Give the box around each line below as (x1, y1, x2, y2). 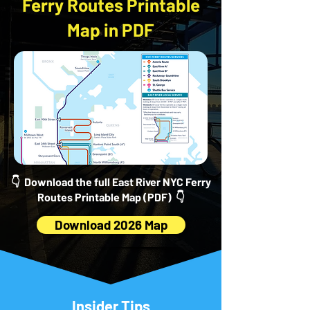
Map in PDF (67, 19, 154, 40)
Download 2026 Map (55, 217, 167, 232)
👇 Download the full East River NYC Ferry (10, 175, 211, 188)
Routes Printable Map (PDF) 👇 (37, 190, 185, 203)
